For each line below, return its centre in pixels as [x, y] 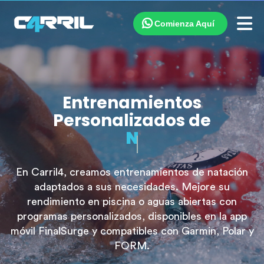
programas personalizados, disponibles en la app [132, 216]
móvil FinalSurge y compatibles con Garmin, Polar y [132, 231]
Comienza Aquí [185, 24]
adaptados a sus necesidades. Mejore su [132, 187]
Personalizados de [132, 121]
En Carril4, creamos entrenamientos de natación [132, 172]
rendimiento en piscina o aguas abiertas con [132, 202]
